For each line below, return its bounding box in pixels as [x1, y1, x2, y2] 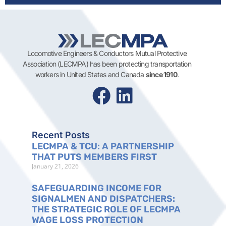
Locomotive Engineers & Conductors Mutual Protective [27, 48, 187, 58]
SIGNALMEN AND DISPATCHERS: [31, 193, 175, 204]
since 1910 [145, 70, 177, 79]
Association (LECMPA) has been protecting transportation [22, 59, 191, 68]
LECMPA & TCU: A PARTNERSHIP [31, 140, 174, 152]
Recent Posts [31, 129, 90, 140]
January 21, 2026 [31, 161, 79, 171]
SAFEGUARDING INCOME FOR [31, 182, 161, 194]
